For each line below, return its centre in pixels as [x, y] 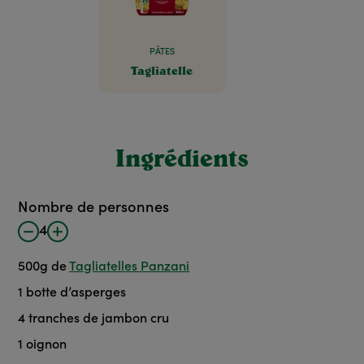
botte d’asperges [76, 293]
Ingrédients [182, 158]
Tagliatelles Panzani [130, 267]
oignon [47, 345]
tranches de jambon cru [99, 319]
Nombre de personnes [94, 209]
